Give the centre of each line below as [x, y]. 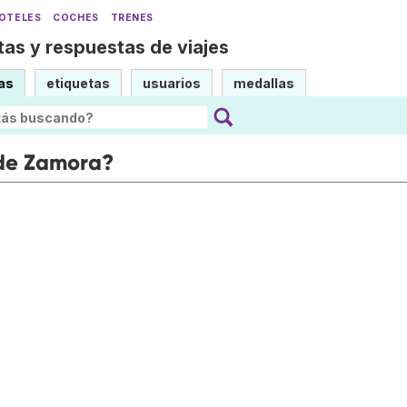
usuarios [172, 83]
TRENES [132, 18]
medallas [264, 83]
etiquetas [78, 83]
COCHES [76, 18]
